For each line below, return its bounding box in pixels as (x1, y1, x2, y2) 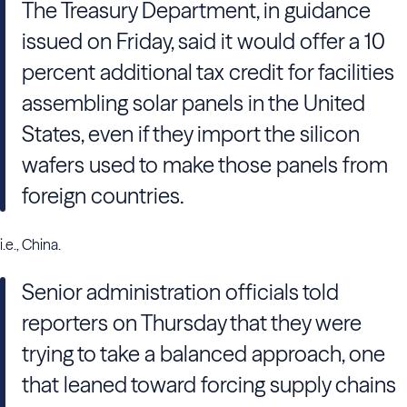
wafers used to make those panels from (22, 152, 388, 178)
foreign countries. (22, 183, 184, 209)
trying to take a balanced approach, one (22, 341, 385, 367)
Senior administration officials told (22, 279, 339, 305)
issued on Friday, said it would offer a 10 (22, 28, 385, 55)
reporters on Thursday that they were (22, 310, 362, 336)
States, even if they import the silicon (22, 121, 360, 147)
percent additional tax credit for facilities (22, 59, 394, 85)
